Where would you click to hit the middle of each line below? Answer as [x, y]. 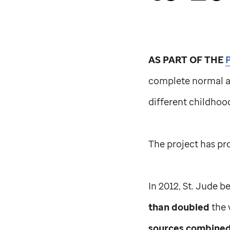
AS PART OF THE [187, 59]
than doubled [179, 206]
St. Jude [200, 185]
